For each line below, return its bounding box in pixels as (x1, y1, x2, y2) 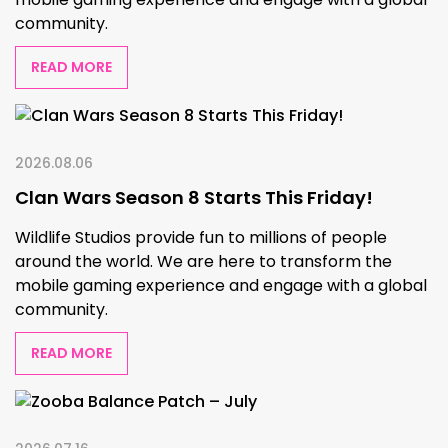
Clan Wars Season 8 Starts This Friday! (15, 185, 373, 211)
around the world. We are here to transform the (15, 250, 392, 274)
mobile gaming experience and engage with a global (15, 274, 427, 298)
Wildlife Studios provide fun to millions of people (15, 226, 387, 250)
